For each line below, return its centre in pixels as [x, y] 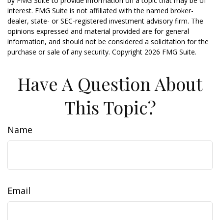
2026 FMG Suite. [170, 52]
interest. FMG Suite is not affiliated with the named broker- [100, 11]
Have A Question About [110, 83]
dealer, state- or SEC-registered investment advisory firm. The [105, 21]
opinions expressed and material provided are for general [98, 31]
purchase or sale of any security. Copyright [76, 52]
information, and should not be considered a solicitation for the [108, 41]
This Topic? [110, 107]
